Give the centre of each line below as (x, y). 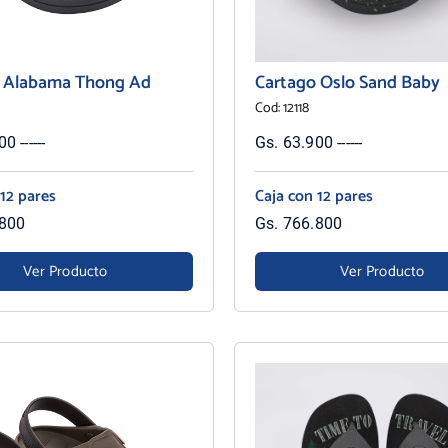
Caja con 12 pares (313, 196)
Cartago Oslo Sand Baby (347, 82)
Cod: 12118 (281, 108)
